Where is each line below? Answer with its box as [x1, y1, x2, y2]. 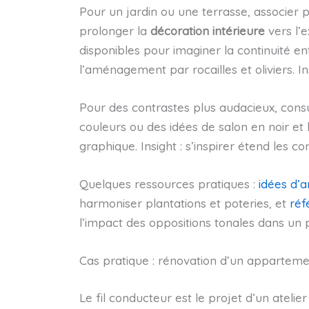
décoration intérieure [150, 23, 265, 38]
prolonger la [79, 23, 150, 38]
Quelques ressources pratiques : [79, 177, 259, 192]
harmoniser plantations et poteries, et [79, 196, 290, 211]
